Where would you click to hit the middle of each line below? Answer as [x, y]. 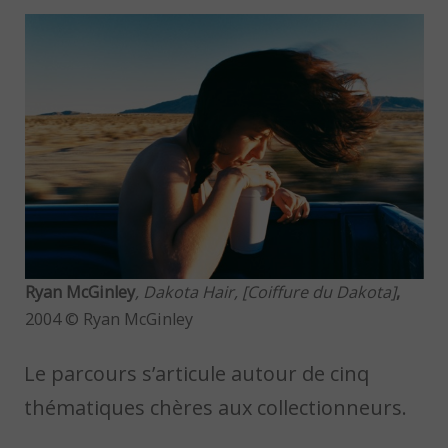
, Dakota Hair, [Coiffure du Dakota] [265, 291]
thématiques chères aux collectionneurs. [216, 407]
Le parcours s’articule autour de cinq [197, 373]
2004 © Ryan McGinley [108, 318]
